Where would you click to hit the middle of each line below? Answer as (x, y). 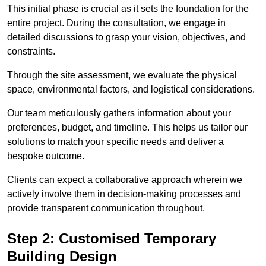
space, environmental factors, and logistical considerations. (131, 90)
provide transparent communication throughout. (106, 208)
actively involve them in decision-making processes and (124, 194)
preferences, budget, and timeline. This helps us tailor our (127, 128)
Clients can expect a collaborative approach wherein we (125, 180)
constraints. (31, 52)
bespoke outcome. (46, 156)
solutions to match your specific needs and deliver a (115, 142)
